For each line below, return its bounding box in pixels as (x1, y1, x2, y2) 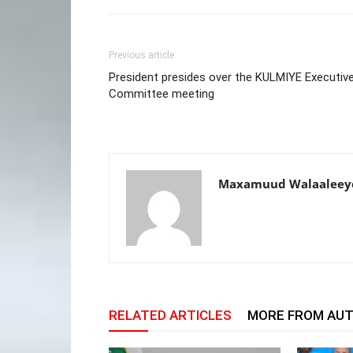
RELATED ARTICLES (109, 307, 232, 323)
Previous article (109, 49, 174, 61)
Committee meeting (109, 86, 214, 101)
